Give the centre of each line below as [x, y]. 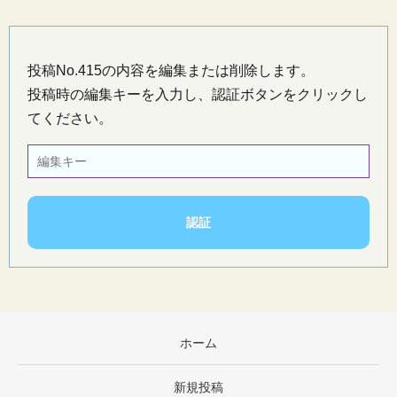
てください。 [70, 118]
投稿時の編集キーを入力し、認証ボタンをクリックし [198, 94]
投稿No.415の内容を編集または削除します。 [171, 70]
